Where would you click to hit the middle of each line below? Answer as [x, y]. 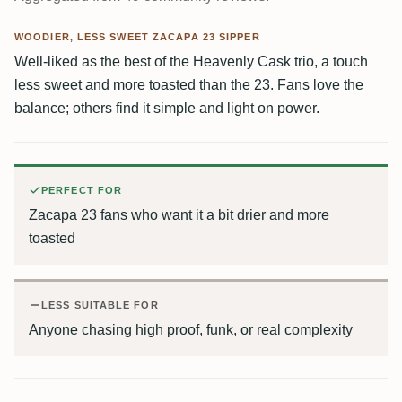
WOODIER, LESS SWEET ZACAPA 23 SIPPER [137, 37]
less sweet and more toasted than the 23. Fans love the [189, 85]
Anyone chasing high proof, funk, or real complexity [191, 330]
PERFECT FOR [82, 191]
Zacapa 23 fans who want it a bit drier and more [179, 215]
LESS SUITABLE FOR [100, 306]
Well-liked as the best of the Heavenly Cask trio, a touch [191, 62]
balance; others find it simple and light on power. [167, 109]
